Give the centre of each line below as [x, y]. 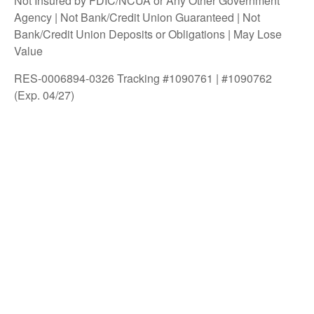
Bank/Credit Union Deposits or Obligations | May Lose [148, 34]
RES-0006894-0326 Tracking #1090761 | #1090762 [143, 78]
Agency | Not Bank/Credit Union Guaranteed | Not [137, 18]
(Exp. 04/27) [44, 95]
